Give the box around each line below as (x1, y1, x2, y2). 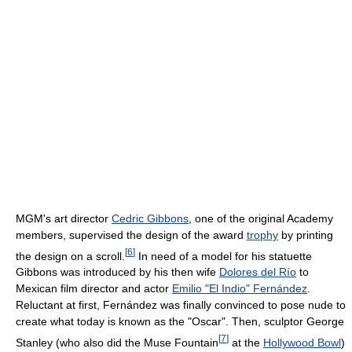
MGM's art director (16, 211, 112, 225)
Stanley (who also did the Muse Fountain (16, 336, 218, 350)
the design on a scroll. (16, 249, 125, 262)
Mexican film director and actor (16, 282, 172, 295)
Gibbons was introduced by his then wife (16, 266, 219, 279)
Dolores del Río (219, 266, 296, 279)
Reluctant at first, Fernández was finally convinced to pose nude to (16, 299, 346, 312)
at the (229, 336, 263, 350)
